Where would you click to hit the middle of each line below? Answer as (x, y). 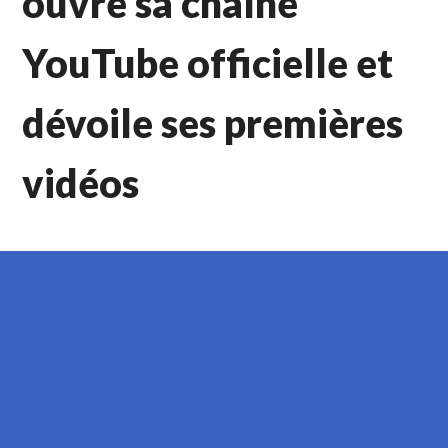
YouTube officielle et (208, 63)
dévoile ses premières (213, 123)
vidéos (81, 183)
